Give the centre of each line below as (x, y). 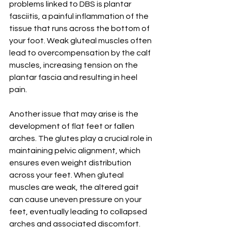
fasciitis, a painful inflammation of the (80, 17)
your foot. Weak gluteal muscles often (81, 41)
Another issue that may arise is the (75, 114)
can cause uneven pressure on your (76, 200)
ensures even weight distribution (71, 163)
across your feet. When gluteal (67, 175)
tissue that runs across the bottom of (80, 29)
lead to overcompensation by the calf (81, 53)
